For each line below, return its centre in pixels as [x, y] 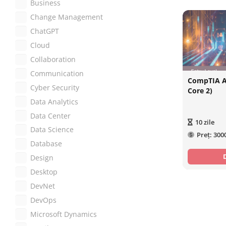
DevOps [43, 200]
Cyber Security [55, 88]
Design [42, 158]
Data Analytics [54, 102]
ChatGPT [45, 32]
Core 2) [200, 91]
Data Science [52, 130]
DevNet [43, 186]
